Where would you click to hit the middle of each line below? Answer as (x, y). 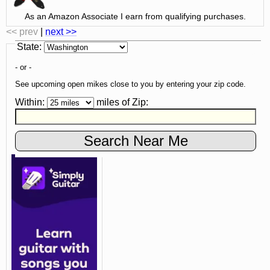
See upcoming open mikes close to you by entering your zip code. (130, 84)
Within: (30, 102)
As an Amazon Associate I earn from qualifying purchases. (135, 16)
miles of (113, 102)
